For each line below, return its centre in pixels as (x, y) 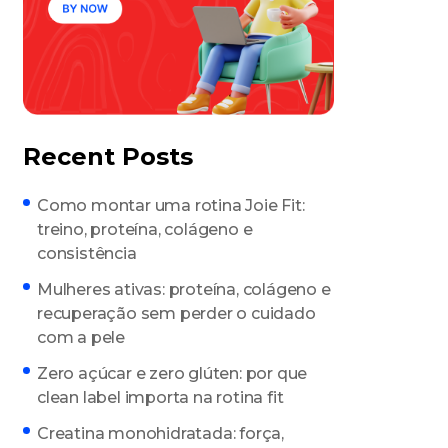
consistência (87, 254)
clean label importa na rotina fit (160, 398)
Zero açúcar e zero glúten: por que (172, 374)
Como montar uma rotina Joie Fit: (171, 206)
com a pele (81, 338)
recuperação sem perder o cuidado (176, 314)
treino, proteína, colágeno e (145, 230)
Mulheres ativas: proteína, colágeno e (184, 290)
